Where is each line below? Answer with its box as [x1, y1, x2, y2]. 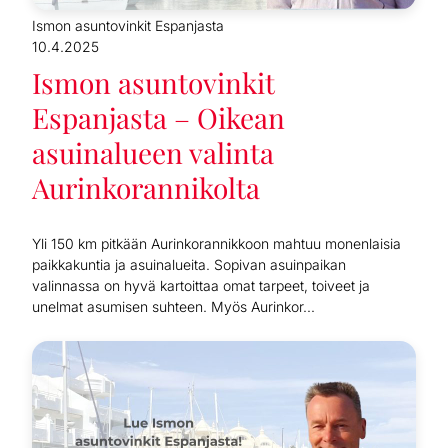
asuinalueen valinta [32, 133, 274, 171]
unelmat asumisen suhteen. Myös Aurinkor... [32, 297, 315, 315]
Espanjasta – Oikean [32, 98, 285, 136]
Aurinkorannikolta [32, 168, 260, 206]
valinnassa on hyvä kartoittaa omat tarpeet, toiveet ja [32, 276, 370, 294]
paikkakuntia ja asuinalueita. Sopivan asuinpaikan [32, 255, 346, 273]
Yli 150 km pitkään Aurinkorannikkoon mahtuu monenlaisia [32, 234, 401, 252]
